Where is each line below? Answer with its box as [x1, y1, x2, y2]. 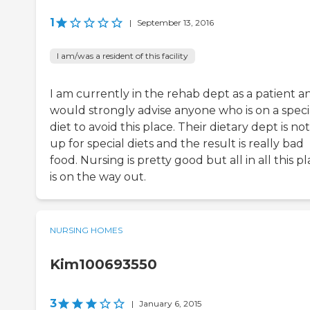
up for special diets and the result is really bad [50, 137, 304, 151]
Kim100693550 [50, 256, 157, 273]
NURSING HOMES [50, 225, 122, 236]
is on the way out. [50, 170, 146, 184]
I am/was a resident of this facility [57, 51, 188, 62]
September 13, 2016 [137, 17, 214, 28]
